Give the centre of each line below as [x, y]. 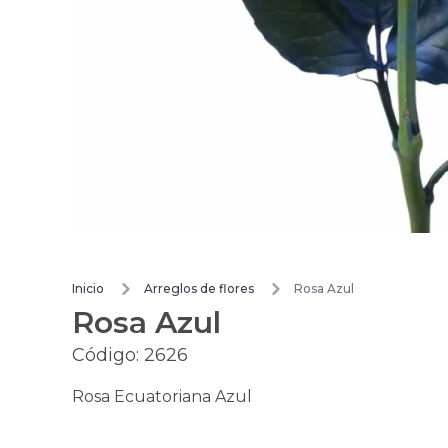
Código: [108, 355]
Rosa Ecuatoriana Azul [162, 397]
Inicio [88, 289]
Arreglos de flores [199, 289]
